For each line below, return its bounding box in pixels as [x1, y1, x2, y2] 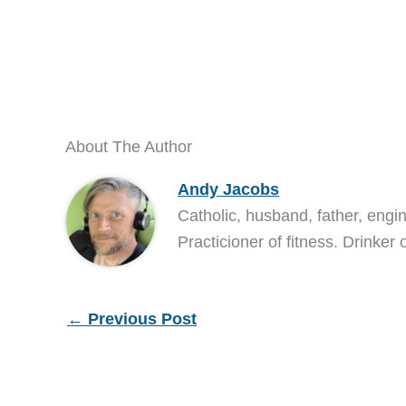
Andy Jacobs [177, 179, 279, 198]
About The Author [65, 137, 192, 156]
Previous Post [83, 309, 197, 328]
